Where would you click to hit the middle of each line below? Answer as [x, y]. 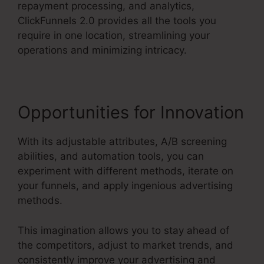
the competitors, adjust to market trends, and [126, 245]
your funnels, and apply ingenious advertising [125, 186]
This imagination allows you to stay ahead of [123, 230]
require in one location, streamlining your [114, 36]
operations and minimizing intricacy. [102, 50]
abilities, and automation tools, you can [111, 156]
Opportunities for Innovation [131, 113]
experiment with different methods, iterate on [126, 171]
